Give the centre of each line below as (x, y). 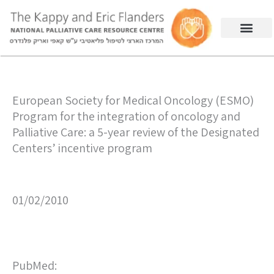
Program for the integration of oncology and (126, 116)
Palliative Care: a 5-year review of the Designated (136, 132)
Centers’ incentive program (82, 148)
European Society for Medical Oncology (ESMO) (133, 100)
